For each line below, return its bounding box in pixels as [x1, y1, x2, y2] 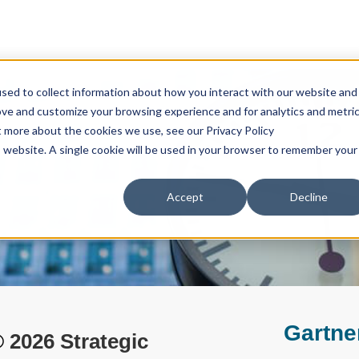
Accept [167, 190, 204, 204]
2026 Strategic [4, 329, 148, 354]
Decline [289, 190, 328, 204]
